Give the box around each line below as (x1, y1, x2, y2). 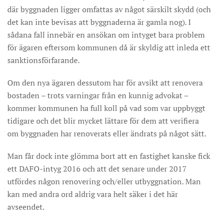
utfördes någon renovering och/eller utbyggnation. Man (7, 176, 201, 187)
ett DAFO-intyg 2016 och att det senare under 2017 (7, 163, 187, 174)
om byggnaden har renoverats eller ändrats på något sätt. (7, 128, 206, 139)
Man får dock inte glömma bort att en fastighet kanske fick (7, 151, 210, 161)
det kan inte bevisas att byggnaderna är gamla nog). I (7, 17, 191, 27)
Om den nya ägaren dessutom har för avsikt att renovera (7, 77, 203, 88)
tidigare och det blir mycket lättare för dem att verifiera (7, 115, 199, 126)
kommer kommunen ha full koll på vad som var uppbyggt (7, 103, 205, 113)
